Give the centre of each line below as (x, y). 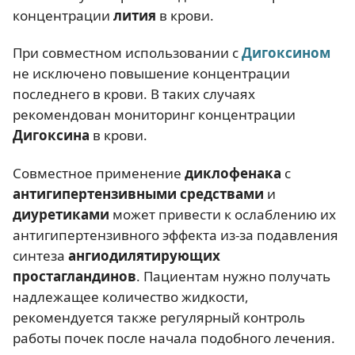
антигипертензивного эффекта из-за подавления (176, 235)
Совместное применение (99, 173)
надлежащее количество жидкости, (131, 296)
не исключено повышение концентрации (151, 74)
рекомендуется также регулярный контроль (159, 317)
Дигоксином (286, 53)
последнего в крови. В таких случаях (134, 94)
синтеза (40, 255)
